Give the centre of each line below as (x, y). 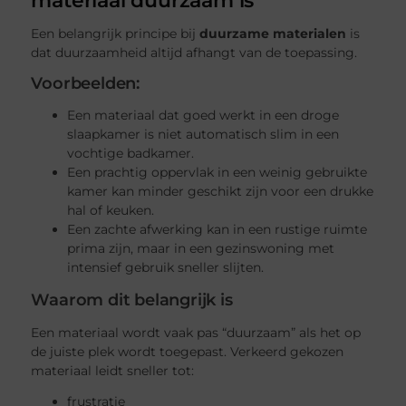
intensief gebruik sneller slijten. (166, 268)
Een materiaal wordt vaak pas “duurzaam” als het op (196, 332)
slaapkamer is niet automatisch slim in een (203, 135)
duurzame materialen (273, 33)
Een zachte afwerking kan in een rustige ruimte (217, 230)
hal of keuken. (111, 211)
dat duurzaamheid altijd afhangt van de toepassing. (194, 52)
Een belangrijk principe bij (116, 33)
